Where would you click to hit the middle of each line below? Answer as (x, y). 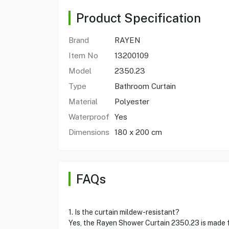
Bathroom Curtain (145, 86)
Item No (83, 55)
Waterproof (89, 117)
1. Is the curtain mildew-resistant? (124, 212)
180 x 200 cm (139, 132)
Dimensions (89, 132)
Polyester (133, 101)
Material (83, 101)
